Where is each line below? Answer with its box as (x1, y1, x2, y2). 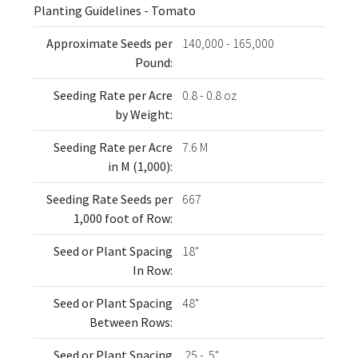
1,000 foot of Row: (74, 209, 173, 226)
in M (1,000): (108, 157, 173, 174)
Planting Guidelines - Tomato (34, 2, 196, 18)
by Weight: (115, 105, 173, 122)
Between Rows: (89, 313, 173, 330)
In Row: (133, 261, 173, 278)
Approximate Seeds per (46, 34, 173, 51)
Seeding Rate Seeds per (46, 190, 173, 207)
